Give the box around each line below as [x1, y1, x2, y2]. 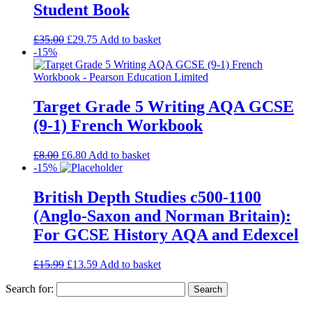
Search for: [6, 282, 54, 295]
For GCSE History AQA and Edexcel [33, 225, 299, 244]
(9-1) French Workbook [33, 116, 203, 135]
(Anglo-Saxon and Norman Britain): [33, 206, 291, 225]
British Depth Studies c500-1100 [33, 187, 261, 206]
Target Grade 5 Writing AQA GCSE [33, 97, 294, 116]
